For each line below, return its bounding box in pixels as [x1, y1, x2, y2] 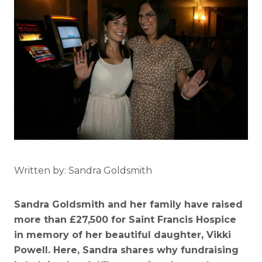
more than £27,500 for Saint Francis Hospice [14, 213, 236, 225]
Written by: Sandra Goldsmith [14, 164, 152, 176]
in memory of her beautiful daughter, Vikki [14, 229, 231, 240]
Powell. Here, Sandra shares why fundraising [14, 244, 239, 256]
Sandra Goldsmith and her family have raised [14, 198, 243, 210]
